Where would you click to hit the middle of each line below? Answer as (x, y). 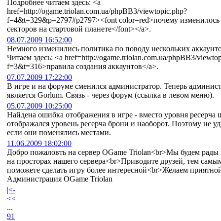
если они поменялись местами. (59, 132)
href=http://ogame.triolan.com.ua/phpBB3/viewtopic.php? (97, 11)
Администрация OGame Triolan (60, 179)
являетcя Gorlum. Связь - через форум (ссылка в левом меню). (110, 95)
